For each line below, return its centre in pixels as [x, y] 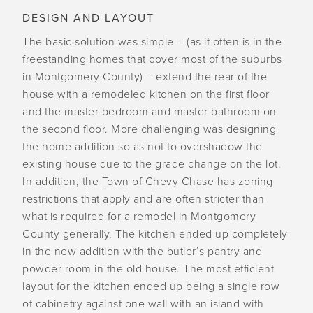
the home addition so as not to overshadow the [143, 147]
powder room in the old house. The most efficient [148, 269]
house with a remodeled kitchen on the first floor [146, 94]
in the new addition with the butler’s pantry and [142, 252]
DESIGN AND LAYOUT [88, 18]
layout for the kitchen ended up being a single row [151, 286]
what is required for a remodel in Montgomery [139, 217]
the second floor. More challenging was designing [149, 129]
